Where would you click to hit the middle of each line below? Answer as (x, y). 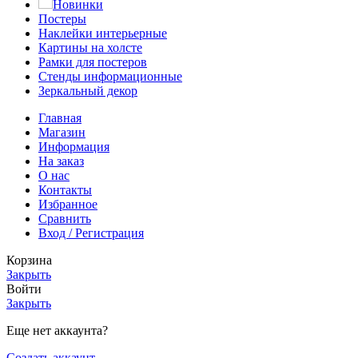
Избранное (68, 205)
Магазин (62, 133)
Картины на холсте (90, 48)
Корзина (29, 261)
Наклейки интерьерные (103, 34)
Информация (74, 147)
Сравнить (65, 219)
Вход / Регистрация (91, 233)
